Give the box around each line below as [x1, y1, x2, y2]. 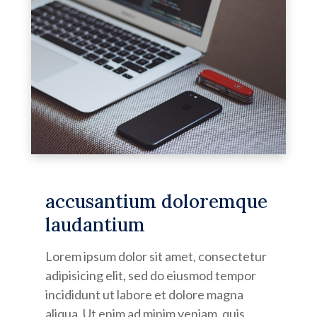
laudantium [45, 212, 145, 236]
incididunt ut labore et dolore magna [45, 286, 243, 302]
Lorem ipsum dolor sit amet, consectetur [45, 248, 267, 264]
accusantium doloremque [45, 189, 267, 213]
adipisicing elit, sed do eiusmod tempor [45, 267, 256, 283]
